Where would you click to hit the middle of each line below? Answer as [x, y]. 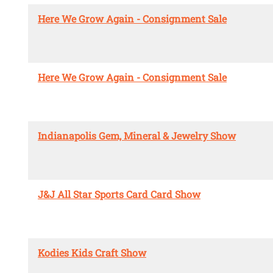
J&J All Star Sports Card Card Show [119, 194]
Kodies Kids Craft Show [92, 253]
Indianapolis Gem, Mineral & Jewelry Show [137, 136]
